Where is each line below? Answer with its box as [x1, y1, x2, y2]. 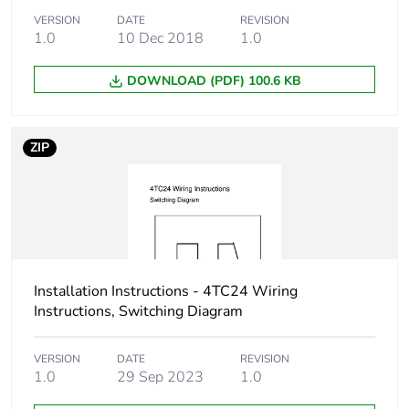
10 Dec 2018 [117, 28, 204, 49]
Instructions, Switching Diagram [34, 301, 243, 322]
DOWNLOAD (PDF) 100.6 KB [126, 72, 301, 90]
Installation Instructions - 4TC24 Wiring [34, 281, 298, 302]
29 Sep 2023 [117, 367, 204, 388]
